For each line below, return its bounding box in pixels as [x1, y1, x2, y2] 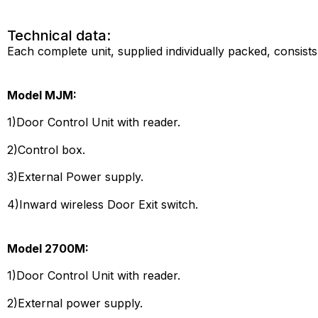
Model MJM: [7, 87, 77, 102]
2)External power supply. [7, 295, 143, 310]
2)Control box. [7, 142, 85, 157]
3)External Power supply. [7, 170, 143, 185]
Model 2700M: [7, 241, 89, 256]
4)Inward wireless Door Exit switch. [7, 197, 198, 212]
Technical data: [7, 26, 111, 44]
